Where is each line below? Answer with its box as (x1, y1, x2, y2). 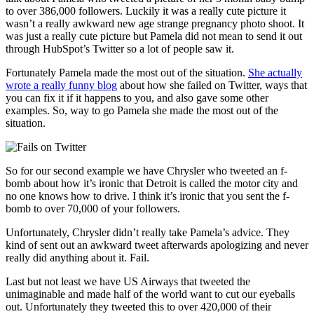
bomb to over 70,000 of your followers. (6, 202, 180, 214)
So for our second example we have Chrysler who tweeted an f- (6, 164, 287, 177)
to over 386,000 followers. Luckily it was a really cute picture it (6, 4, 286, 17)
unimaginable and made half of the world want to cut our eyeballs (6, 287, 295, 300)
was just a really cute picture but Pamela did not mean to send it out (6, 29, 302, 42)
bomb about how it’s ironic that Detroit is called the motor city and (6, 177, 298, 189)
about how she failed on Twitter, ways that (117, 78, 307, 91)
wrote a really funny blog (6, 78, 117, 91)
